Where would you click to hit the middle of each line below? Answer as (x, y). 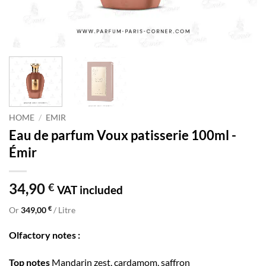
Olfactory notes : (45, 235)
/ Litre (64, 210)
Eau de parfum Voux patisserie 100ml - (123, 135)
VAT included (90, 189)
